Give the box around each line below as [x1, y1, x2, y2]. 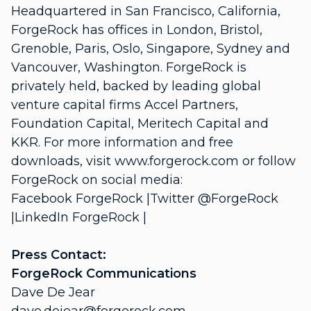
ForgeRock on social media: [11, 172, 183, 187]
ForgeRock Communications [11, 266, 196, 281]
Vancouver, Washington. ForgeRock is [11, 60, 246, 75]
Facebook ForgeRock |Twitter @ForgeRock [11, 191, 278, 206]
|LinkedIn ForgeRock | [11, 210, 146, 225]
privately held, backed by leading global [11, 78, 261, 94]
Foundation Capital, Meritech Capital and [11, 116, 269, 131]
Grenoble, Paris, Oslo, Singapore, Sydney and [11, 41, 290, 56]
